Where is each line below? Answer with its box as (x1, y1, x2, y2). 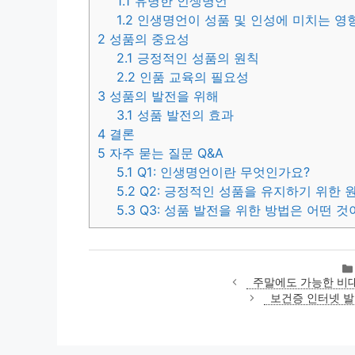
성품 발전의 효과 (133, 106, 235, 123)
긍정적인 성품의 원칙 (133, 49, 260, 66)
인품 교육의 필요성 (136, 68, 250, 85)
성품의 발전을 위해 (105, 87, 219, 104)
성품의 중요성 (105, 30, 189, 47)
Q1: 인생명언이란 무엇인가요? (133, 163, 311, 180)
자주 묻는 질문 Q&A (105, 144, 223, 161)
